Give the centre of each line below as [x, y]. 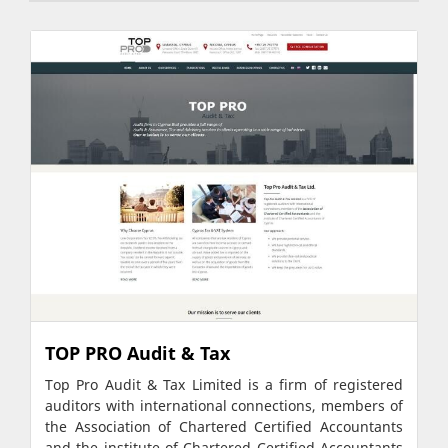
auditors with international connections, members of [224, 405]
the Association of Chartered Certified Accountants [224, 426]
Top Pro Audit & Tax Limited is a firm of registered [224, 384]
